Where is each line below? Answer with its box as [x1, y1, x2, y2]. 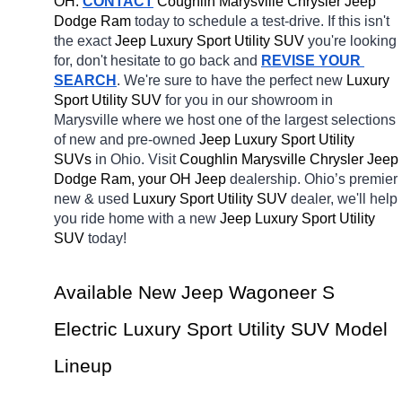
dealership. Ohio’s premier [230, 171, 398, 188]
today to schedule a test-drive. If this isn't [135, 13, 389, 30]
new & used [54, 191, 133, 207]
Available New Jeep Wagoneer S [54, 282, 335, 304]
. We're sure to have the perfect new [117, 73, 346, 89]
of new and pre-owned [54, 132, 199, 148]
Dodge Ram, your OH [54, 171, 191, 188]
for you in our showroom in [165, 92, 333, 109]
